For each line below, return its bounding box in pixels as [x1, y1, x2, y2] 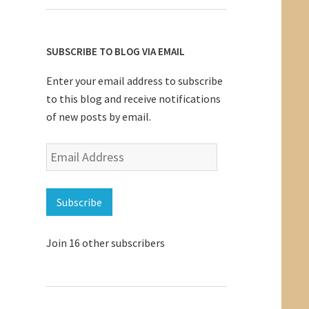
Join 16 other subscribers [46, 235, 165, 250]
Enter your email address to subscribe [46, 73, 223, 88]
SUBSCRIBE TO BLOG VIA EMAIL [46, 44, 185, 58]
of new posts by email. [46, 109, 151, 123]
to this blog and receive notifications [46, 91, 221, 106]
